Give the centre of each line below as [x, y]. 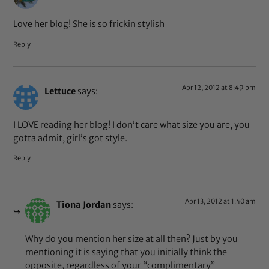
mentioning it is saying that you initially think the [126, 252]
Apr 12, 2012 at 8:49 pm [219, 87]
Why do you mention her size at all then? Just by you [132, 239]
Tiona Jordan [84, 205]
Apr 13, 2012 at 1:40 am [220, 201]
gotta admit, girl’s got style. [71, 138]
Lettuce [60, 91]
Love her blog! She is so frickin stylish [89, 24]
